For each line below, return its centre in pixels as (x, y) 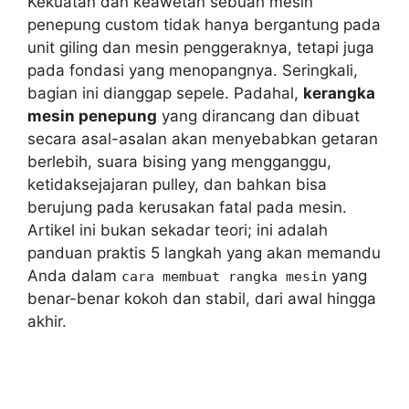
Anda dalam (74, 276)
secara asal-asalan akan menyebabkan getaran (203, 139)
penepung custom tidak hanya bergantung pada (204, 25)
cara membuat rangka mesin (224, 277)
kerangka (339, 93)
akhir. (47, 321)
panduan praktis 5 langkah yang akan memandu (204, 253)
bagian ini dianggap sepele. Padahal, (165, 93)
